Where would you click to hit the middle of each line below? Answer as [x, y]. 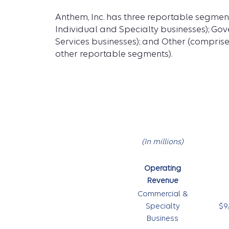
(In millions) [163, 142]
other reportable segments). [114, 54]
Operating [163, 168]
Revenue [163, 180]
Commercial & [163, 194]
